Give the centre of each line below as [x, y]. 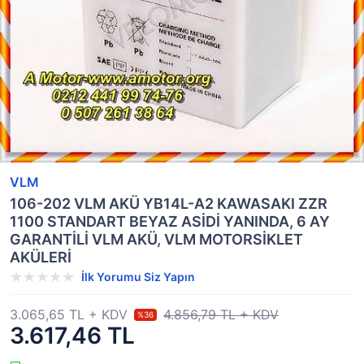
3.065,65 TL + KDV [69, 314]
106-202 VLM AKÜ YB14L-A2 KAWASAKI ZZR [169, 204]
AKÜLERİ [41, 257]
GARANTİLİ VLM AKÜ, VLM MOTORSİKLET [156, 239]
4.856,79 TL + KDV [221, 314]
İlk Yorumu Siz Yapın [138, 277]
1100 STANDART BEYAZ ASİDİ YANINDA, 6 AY [170, 221]
